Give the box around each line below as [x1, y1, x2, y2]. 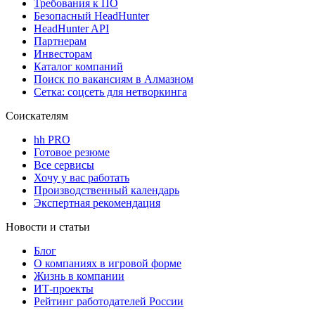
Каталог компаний [34, 60, 123, 73]
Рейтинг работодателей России [34, 295, 184, 308]
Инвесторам [34, 48, 92, 60]
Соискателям [6, 110, 68, 122]
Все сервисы [34, 159, 94, 172]
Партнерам [34, 35, 86, 48]
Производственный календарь [34, 184, 179, 197]
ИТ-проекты [34, 283, 94, 295]
